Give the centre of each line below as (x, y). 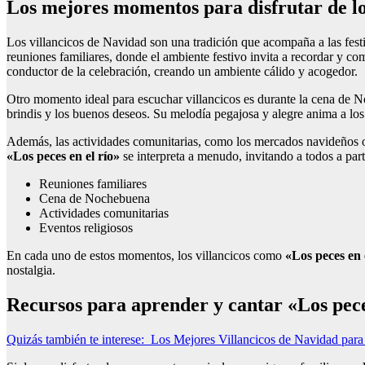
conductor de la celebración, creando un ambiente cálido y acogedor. (182, 71)
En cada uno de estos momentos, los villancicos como (146, 255)
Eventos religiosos (86, 227)
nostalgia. (31, 270)
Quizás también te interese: (75, 339)
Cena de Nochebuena (95, 198)
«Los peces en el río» (63, 156)
